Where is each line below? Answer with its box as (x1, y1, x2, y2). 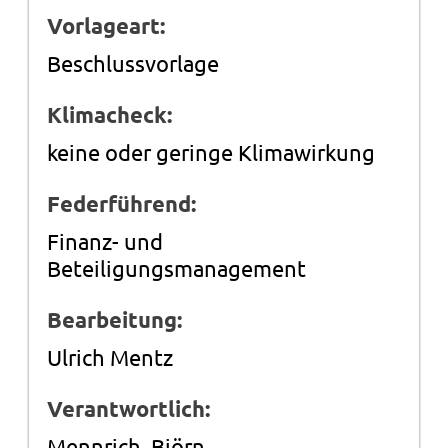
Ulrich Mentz (47, 343, 174, 370)
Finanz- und (47, 227, 164, 254)
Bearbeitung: (47, 305, 183, 333)
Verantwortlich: (47, 394, 211, 422)
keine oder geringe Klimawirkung (47, 138, 376, 165)
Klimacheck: (47, 100, 173, 128)
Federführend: (47, 189, 197, 217)
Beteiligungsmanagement (47, 254, 307, 281)
